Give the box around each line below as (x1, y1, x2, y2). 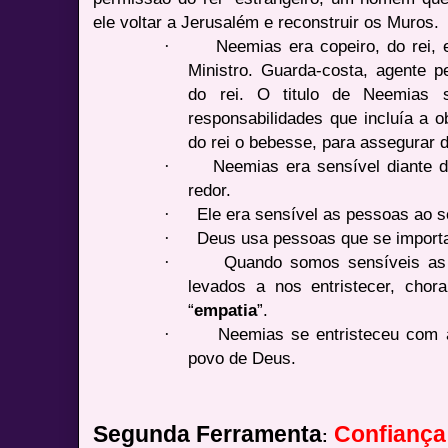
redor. (188, 179, 232, 200)
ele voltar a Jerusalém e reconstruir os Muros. (93, 11, 440, 32)
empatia (194, 299, 258, 320)
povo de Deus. (188, 347, 297, 368)
